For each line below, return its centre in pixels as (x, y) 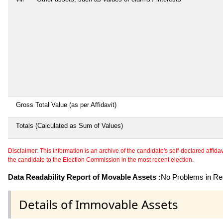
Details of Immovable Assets (99, 204)
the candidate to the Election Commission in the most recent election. (101, 160)
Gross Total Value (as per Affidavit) (66, 105)
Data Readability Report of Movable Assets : (84, 177)
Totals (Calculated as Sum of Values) (69, 125)
